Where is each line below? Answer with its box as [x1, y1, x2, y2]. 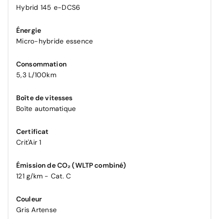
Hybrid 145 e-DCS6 [16, 3, 81, 12]
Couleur [16, 195, 43, 204]
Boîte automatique [16, 104, 76, 113]
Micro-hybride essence [16, 37, 93, 46]
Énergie [16, 26, 42, 35]
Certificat [16, 127, 49, 136]
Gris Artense [16, 205, 57, 215]
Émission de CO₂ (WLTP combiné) [16, 161, 127, 170]
